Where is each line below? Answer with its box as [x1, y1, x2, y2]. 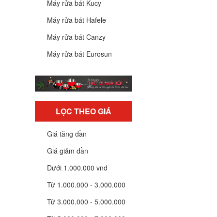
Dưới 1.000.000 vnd [47, 163, 108, 172]
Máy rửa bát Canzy [47, 32, 106, 42]
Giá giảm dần [47, 146, 88, 155]
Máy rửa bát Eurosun [47, 49, 112, 59]
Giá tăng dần [47, 129, 87, 139]
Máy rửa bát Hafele [47, 15, 106, 25]
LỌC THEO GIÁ [55, 106, 111, 117]
